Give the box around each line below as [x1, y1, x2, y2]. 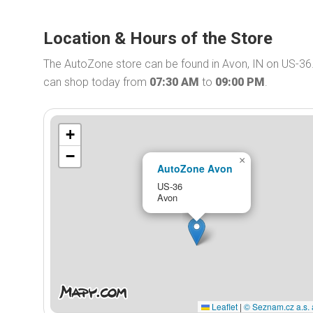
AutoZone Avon [156, 161, 233, 175]
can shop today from [43, 75, 150, 89]
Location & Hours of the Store [43, 29, 272, 48]
